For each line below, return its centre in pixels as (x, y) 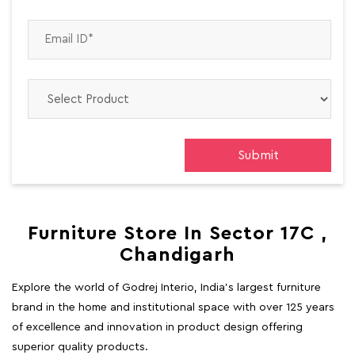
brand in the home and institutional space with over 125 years (173, 308)
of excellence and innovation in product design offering (157, 328)
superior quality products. (80, 347)
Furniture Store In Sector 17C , (177, 234)
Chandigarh (177, 256)
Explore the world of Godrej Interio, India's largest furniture (166, 288)
